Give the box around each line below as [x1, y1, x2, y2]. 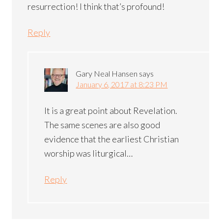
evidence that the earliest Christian [44, 133, 179, 144]
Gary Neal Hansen [76, 68, 138, 78]
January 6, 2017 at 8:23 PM [76, 79, 168, 89]
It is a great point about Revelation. [44, 105, 178, 116]
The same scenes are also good [44, 119, 161, 130]
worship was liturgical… [44, 147, 133, 159]
